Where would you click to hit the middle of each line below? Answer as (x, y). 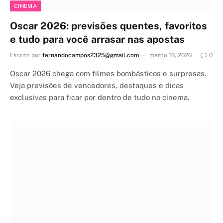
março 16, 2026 (170, 55)
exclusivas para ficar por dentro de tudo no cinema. (100, 97)
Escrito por (25, 55)
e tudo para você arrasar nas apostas (97, 39)
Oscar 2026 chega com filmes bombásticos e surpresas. (108, 73)
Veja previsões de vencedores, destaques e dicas (97, 85)
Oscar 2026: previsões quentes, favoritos (109, 26)
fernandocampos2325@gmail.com (91, 55)
